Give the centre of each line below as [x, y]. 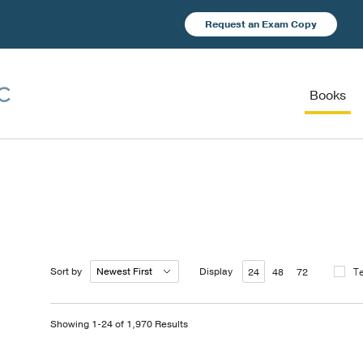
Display [216, 271]
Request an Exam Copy [261, 24]
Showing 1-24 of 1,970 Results [119, 324]
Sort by [66, 271]
